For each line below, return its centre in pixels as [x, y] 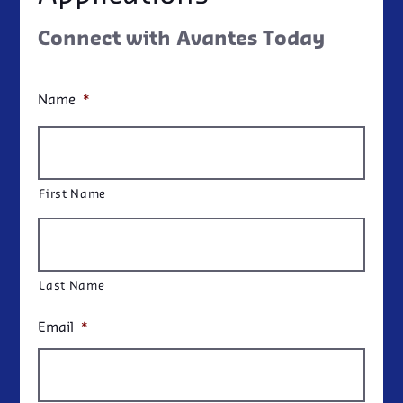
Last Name [72, 287]
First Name [73, 195]
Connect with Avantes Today [182, 40]
